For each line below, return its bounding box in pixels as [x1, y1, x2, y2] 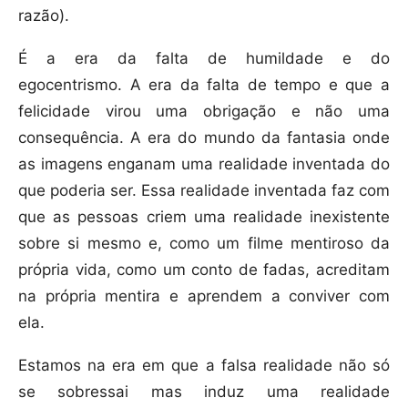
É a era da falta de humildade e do [18, 49, 390, 68]
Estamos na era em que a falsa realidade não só [18, 356, 390, 375]
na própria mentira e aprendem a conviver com [18, 287, 390, 306]
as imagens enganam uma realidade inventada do [18, 155, 390, 174]
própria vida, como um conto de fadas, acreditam [18, 260, 390, 280]
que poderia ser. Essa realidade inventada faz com [18, 181, 390, 200]
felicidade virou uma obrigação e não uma [18, 102, 390, 121]
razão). [18, 6, 69, 25]
